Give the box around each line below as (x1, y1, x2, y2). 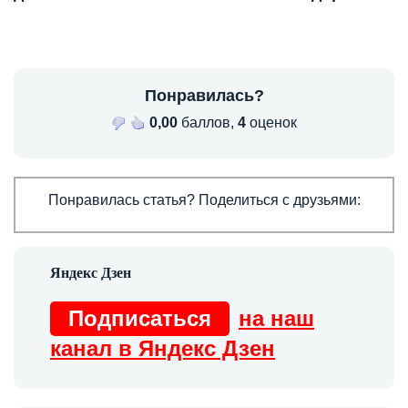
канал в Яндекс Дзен (50, 336, 275, 362)
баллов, (178, 115, 238, 131)
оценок (246, 115, 297, 131)
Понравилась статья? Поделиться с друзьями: (47, 192, 361, 209)
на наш (239, 306, 314, 331)
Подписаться (68, 306, 211, 331)
